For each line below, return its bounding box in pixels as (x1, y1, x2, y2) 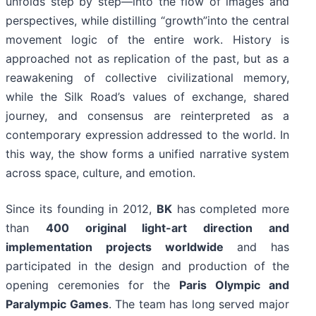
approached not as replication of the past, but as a (6, 51, 289, 66)
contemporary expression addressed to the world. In (6, 127, 289, 142)
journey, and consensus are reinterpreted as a (6, 108, 289, 123)
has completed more (171, 201, 289, 216)
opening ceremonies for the (6, 277, 179, 292)
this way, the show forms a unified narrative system (6, 146, 289, 161)
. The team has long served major (108, 296, 290, 311)
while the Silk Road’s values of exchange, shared (6, 89, 289, 104)
